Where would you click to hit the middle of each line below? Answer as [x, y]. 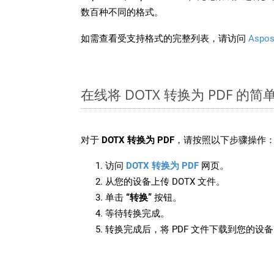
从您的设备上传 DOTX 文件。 [165, 181]
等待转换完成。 [137, 213]
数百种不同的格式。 [122, 12]
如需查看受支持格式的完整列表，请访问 [165, 38]
